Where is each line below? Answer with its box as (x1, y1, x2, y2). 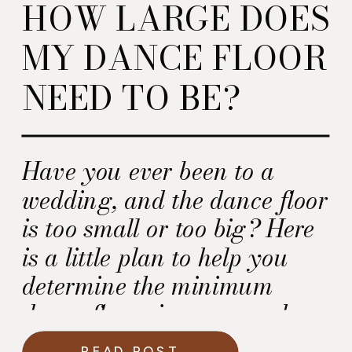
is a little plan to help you (22, 238, 288, 277)
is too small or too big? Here (22, 210, 315, 247)
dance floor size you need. (22, 295, 292, 334)
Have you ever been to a (22, 152, 274, 191)
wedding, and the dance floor (22, 181, 328, 219)
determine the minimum (22, 267, 273, 305)
